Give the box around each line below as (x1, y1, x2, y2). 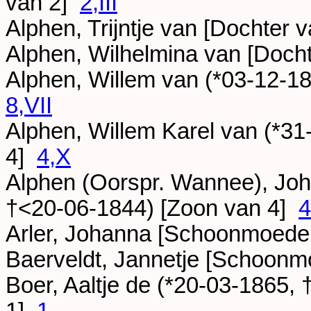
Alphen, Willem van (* (6, 67, 221, 93)
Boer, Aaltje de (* (6, 273, 174, 299)
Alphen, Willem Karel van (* (6, 119, 280, 144)
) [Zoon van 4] (146, 196, 299, 221)
